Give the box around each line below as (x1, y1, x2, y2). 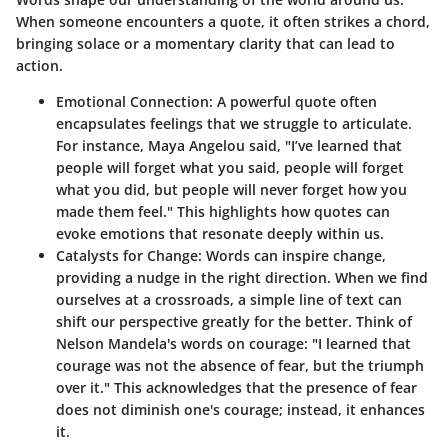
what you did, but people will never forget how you (56, 180, 407, 200)
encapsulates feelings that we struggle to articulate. (56, 114, 412, 134)
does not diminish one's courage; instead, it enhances (56, 400, 425, 420)
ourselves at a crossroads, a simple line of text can (56, 290, 402, 310)
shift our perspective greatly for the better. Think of (56, 312, 412, 332)
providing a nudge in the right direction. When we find (56, 268, 428, 288)
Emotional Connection (56, 92, 209, 112)
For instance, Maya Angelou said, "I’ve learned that (56, 136, 402, 156)
